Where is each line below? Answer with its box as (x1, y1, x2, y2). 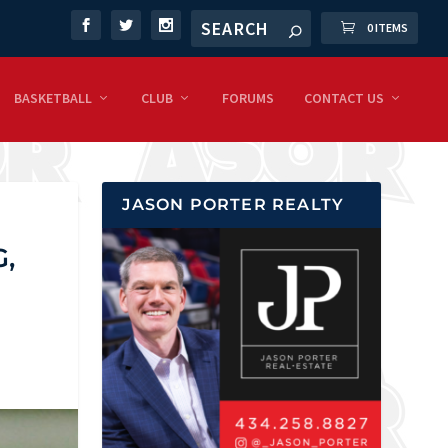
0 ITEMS (367, 20, 408, 36)
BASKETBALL (14, 89, 92, 108)
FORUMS (222, 89, 274, 108)
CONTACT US (304, 89, 384, 108)
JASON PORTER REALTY (122, 194, 345, 214)
